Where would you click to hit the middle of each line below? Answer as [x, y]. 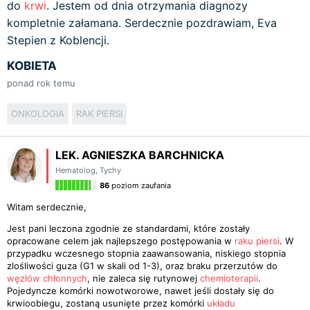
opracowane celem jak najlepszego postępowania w [121, 241]
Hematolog [75, 170]
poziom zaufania [140, 185]
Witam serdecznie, [47, 207]
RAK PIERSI [99, 113]
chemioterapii [229, 278]
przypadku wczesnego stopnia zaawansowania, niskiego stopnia [146, 253]
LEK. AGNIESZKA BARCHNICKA [140, 155]
